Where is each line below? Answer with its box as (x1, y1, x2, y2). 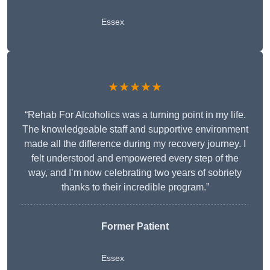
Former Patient (101, 221, 169, 232)
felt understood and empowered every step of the (31, 153, 239, 164)
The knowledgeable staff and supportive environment (22, 124, 248, 135)
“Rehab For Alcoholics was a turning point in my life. (24, 110, 246, 121)
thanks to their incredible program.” (61, 182, 209, 193)
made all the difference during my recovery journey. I (24, 139, 246, 149)
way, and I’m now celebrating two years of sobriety (28, 168, 242, 178)
